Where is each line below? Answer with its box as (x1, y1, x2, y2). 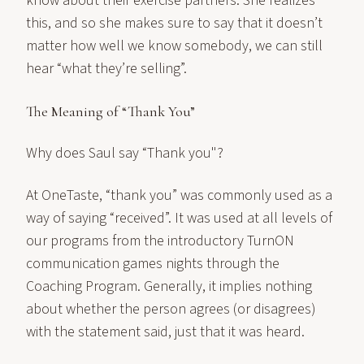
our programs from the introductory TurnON (26, 231, 294, 251)
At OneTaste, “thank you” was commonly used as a (26, 185, 332, 206)
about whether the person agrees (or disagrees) (26, 299, 316, 319)
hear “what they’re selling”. (26, 58, 187, 79)
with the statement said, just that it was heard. (26, 322, 305, 342)
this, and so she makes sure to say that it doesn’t (26, 13, 323, 33)
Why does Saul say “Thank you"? (26, 143, 223, 163)
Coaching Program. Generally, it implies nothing (26, 276, 312, 297)
